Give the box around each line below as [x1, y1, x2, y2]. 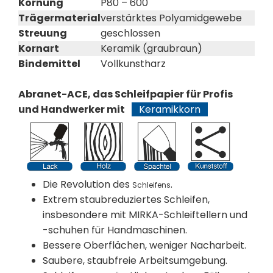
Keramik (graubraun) [101, 41, 202, 55]
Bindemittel [18, 57, 80, 71]
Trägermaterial [18, 11, 101, 25]
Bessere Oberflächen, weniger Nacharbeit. [43, 238, 246, 252]
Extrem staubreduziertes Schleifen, [43, 193, 210, 207]
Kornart [18, 41, 59, 55]
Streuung [18, 26, 67, 40]
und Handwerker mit [18, 102, 127, 116]
